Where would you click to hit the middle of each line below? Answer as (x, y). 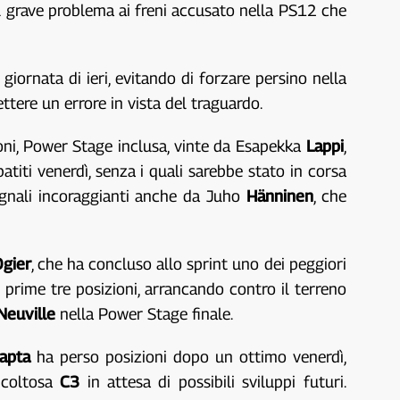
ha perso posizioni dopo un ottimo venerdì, (188, 357)
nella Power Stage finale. (145, 314)
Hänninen (279, 196)
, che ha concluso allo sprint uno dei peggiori (188, 264)
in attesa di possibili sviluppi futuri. (213, 382)
